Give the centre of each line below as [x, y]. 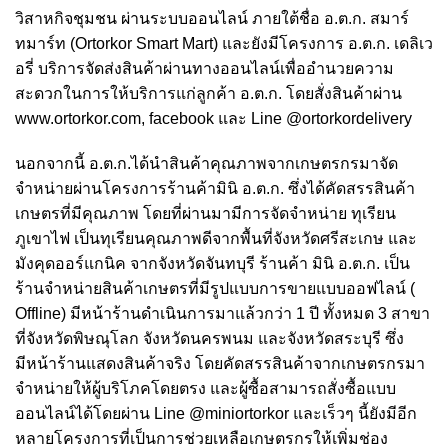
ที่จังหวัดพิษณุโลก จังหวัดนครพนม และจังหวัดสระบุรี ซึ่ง [209, 338]
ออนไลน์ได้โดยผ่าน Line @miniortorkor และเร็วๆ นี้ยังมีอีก [216, 413]
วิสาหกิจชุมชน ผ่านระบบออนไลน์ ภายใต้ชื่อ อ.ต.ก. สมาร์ [212, 18]
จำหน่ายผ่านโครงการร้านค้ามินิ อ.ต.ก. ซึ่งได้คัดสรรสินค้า [215, 188]
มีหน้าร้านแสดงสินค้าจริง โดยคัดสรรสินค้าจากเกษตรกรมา [220, 363]
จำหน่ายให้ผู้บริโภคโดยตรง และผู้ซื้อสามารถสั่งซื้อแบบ [205, 388]
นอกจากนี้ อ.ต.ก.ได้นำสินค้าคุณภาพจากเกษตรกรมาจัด [206, 163]
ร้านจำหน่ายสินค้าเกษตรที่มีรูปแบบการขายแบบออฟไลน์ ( [215, 288]
